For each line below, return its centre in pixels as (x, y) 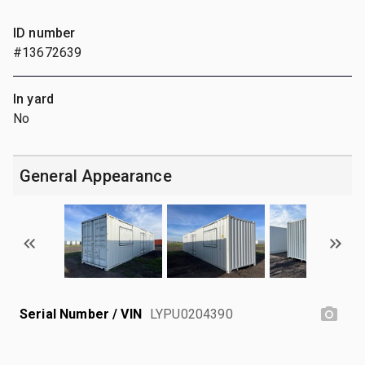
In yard (34, 99)
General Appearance (96, 176)
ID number (44, 33)
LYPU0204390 (191, 314)
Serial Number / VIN (81, 314)
